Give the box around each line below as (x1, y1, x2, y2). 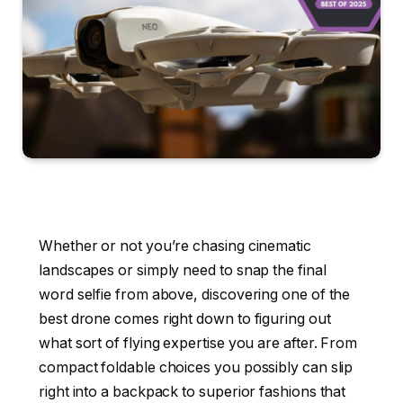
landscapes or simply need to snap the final (39, 261, 327, 279)
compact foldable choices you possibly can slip (39, 358, 354, 376)
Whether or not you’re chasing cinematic (39, 237, 311, 255)
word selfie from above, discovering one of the (39, 285, 351, 303)
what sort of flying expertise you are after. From (39, 334, 358, 352)
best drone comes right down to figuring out (39, 309, 331, 327)
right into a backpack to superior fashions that (39, 382, 346, 400)
